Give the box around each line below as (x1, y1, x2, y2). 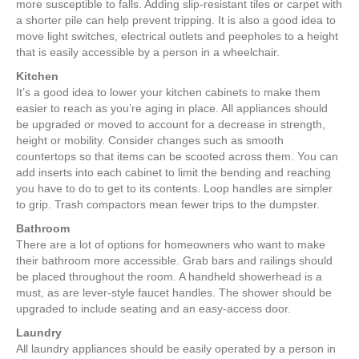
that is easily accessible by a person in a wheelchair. (16, 46, 280, 59)
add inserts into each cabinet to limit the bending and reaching (16, 166, 331, 179)
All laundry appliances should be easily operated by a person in (16, 342, 336, 356)
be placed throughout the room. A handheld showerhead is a (16, 270, 322, 284)
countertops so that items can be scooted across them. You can (16, 150, 338, 163)
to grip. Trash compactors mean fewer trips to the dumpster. (16, 198, 320, 212)
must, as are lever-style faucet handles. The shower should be (16, 286, 332, 300)
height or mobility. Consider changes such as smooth (16, 134, 284, 147)
